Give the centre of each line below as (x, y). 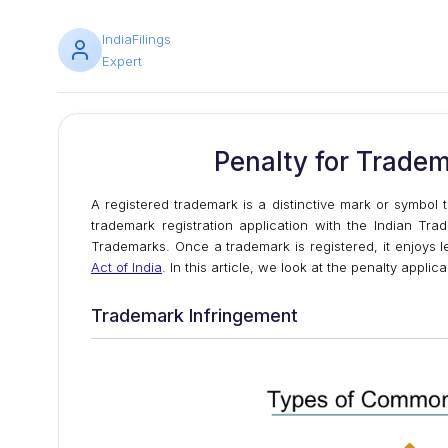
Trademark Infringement (194, 315)
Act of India (126, 267)
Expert (122, 61)
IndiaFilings (136, 39)
